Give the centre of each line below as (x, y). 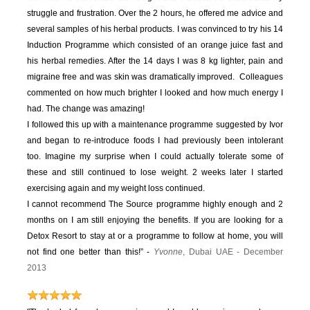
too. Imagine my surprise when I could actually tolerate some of (155, 157)
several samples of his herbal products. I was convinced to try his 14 (155, 29)
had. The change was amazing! (86, 109)
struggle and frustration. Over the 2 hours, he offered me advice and (155, 13)
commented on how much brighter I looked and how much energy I (155, 93)
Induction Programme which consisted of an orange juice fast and (155, 45)
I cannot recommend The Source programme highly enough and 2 (155, 204)
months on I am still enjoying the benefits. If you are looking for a (155, 220)
